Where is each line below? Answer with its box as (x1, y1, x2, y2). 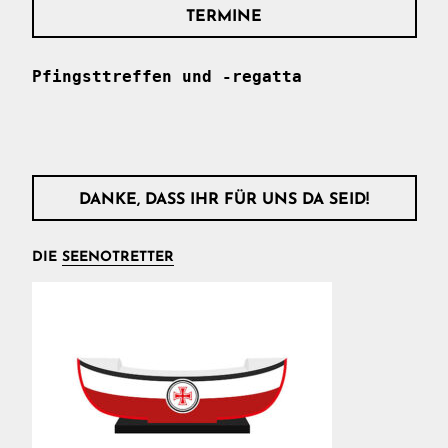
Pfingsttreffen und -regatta (31, 66, 302, 86)
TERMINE (186, 8, 262, 25)
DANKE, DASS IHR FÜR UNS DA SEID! (79, 191, 369, 208)
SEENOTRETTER (61, 249, 174, 265)
